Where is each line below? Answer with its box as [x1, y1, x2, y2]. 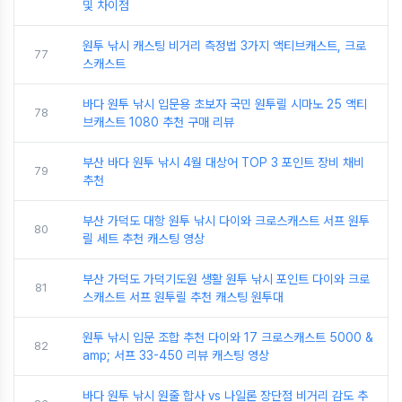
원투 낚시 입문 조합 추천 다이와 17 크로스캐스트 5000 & [83, 330, 373, 345]
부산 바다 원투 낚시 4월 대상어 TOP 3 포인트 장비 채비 [83, 155, 364, 170]
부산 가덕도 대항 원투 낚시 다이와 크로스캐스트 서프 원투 [83, 214, 370, 228]
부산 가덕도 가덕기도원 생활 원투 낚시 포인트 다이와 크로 [83, 272, 370, 286]
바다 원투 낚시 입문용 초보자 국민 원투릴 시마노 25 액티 [83, 97, 367, 111]
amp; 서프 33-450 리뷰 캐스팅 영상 [83, 348, 269, 363]
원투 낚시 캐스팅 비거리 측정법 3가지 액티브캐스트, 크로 [83, 39, 366, 53]
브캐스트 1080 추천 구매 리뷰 [83, 115, 234, 129]
